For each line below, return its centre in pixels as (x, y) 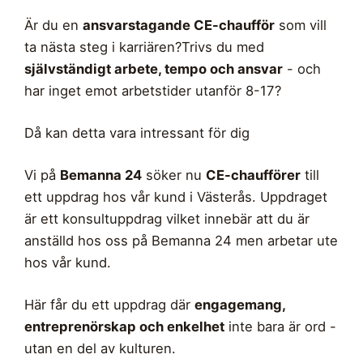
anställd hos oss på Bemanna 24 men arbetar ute (181, 241)
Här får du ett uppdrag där (109, 305)
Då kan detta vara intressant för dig (137, 133)
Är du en (53, 26)
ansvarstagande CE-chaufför (179, 26)
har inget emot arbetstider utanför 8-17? (153, 91)
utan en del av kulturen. (100, 349)
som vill (301, 26)
